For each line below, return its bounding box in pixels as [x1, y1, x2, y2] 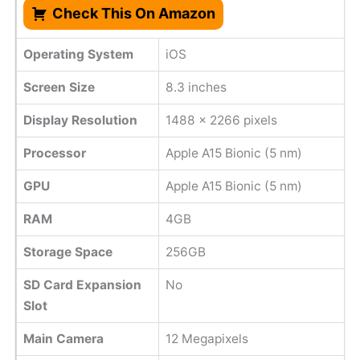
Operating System [22, 47, 133, 63]
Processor [22, 145, 86, 162]
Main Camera [22, 331, 104, 347]
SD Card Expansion [22, 277, 141, 293]
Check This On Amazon [51, 5, 215, 22]
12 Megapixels [165, 331, 248, 347]
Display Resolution [22, 112, 137, 129]
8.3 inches [165, 80, 227, 96]
